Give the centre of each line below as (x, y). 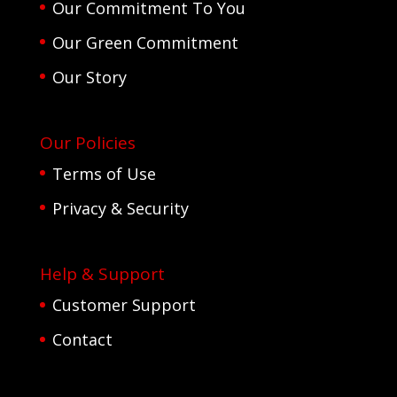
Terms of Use (104, 173)
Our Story (89, 77)
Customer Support (124, 305)
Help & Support (102, 274)
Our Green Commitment (145, 42)
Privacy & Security (120, 208)
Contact (82, 340)
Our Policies (87, 142)
